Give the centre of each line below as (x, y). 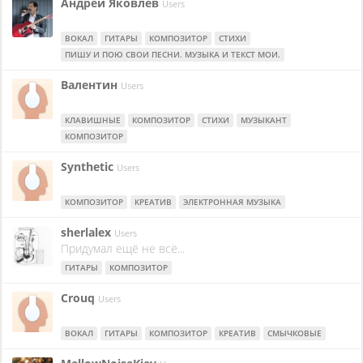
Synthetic (89, 167)
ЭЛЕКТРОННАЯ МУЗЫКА (232, 202)
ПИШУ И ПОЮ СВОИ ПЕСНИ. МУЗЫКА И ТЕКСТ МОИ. (173, 54)
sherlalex (88, 232)
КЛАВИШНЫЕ (93, 120)
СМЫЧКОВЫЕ (295, 333)
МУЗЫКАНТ (264, 120)
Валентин (91, 85)
